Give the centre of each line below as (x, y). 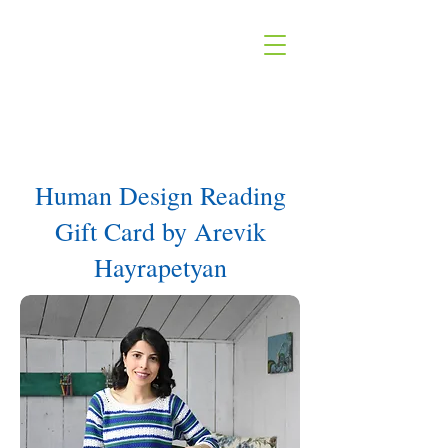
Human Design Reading (160, 195)
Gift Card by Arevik (160, 231)
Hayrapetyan (160, 267)
